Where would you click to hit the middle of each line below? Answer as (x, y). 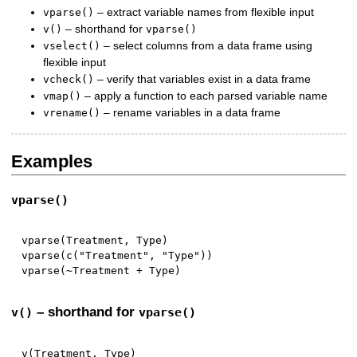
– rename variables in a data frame (191, 113)
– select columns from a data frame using (207, 46)
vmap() (63, 96)
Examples (52, 161)
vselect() (72, 46)
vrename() (72, 113)
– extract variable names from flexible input (204, 12)
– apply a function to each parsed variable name (205, 96)
